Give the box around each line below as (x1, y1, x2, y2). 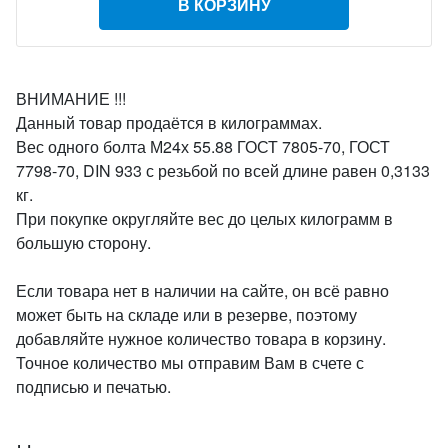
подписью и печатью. (16, 375, 171, 398)
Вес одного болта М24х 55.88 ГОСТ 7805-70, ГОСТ (16, 135, 390, 158)
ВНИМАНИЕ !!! (16, 87, 126, 110)
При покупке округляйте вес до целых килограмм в (16, 207, 393, 230)
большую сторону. (16, 231, 151, 254)
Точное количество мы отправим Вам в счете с (16, 351, 364, 374)
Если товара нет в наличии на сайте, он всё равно (16, 279, 389, 302)
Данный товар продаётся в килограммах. (16, 111, 322, 134)
